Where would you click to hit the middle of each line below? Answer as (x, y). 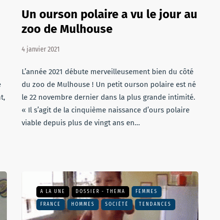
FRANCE (51, 204)
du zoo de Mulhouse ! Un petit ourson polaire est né (109, 84)
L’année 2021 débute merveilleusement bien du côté (108, 72)
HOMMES (83, 204)
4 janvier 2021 (41, 49)
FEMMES (147, 192)
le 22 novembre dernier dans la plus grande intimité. (109, 97)
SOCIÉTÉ (117, 204)
